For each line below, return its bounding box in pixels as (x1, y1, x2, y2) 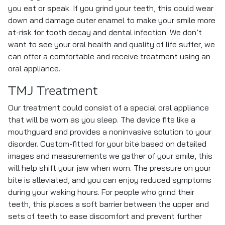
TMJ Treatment (8, 83, 97, 99)
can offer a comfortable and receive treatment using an (8, 53, 210, 61)
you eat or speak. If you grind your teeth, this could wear (8, 5, 213, 13)
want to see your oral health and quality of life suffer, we (8, 41, 215, 49)
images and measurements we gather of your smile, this (8, 153, 212, 161)
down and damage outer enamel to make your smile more (8, 17, 215, 25)
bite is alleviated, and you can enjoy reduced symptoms (8, 177, 211, 185)
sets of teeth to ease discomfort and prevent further (8, 213, 202, 221)
